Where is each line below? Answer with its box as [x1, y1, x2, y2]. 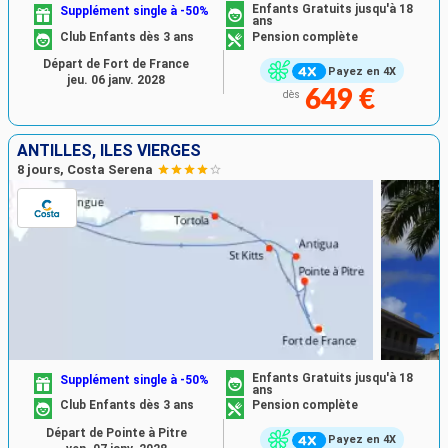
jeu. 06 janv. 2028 [67, 72, 165, 87]
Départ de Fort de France [43, 56, 189, 71]
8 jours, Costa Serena [17, 162, 153, 178]
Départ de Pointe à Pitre [45, 425, 187, 440]
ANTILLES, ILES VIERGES [17, 141, 201, 161]
